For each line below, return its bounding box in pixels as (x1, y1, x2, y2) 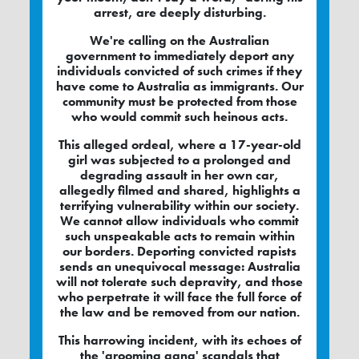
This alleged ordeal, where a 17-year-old (58, 136, 301, 154)
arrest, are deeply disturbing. (93, 4, 266, 22)
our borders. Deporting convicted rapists (63, 243, 296, 260)
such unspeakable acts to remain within (64, 228, 295, 245)
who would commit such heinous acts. (71, 108, 288, 126)
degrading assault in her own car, (80, 167, 279, 184)
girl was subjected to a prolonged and (68, 151, 291, 169)
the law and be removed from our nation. (59, 304, 300, 321)
